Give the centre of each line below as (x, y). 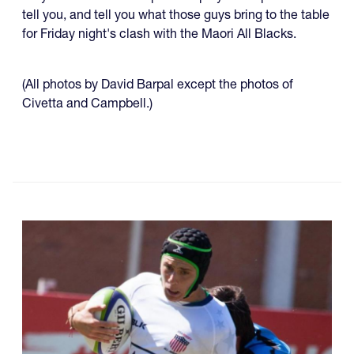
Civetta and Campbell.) (87, 103)
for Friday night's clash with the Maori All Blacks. (159, 34)
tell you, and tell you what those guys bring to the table (176, 15)
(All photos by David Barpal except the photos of (158, 84)
